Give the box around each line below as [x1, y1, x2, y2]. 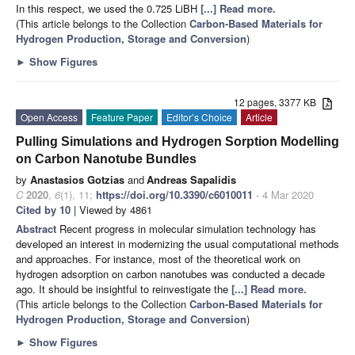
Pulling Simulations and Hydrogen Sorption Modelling [16, 135, 339, 149]
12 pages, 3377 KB [234, 95, 323, 109]
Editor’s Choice [166, 110, 232, 124]
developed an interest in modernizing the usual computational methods [16, 236, 339, 252]
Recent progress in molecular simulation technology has [59, 221, 316, 237]
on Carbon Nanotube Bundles [16, 152, 197, 166]
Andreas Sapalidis [147, 172, 236, 188]
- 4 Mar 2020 [253, 187, 314, 203]
